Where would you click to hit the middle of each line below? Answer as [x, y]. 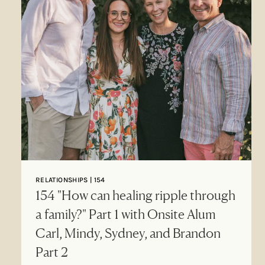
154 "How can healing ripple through [135, 195]
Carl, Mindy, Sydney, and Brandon [128, 232]
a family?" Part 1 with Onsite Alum [126, 214]
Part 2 [52, 251]
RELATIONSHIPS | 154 [70, 180]
